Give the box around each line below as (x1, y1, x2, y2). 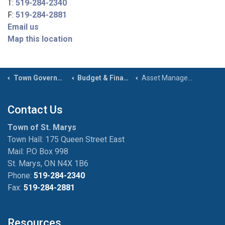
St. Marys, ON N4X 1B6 (8, 159, 88, 168)
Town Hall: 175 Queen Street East (8, 135, 125, 144)
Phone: (8, 171, 34, 180)
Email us (8, 22, 39, 32)
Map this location (8, 34, 72, 44)
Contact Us (8, 103, 63, 116)
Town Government (13, 74, 57, 82)
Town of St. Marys (8, 123, 76, 132)
